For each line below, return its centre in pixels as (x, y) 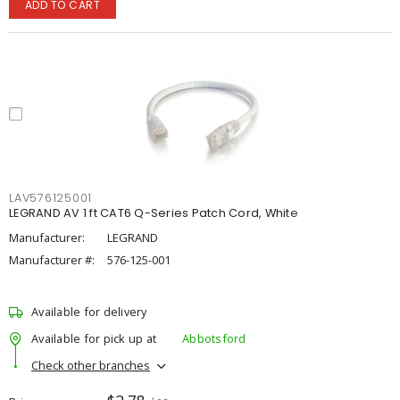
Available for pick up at (94, 338)
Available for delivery (89, 312)
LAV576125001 (50, 198)
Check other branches (91, 365)
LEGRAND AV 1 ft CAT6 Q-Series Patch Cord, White (154, 213)
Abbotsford (214, 338)
